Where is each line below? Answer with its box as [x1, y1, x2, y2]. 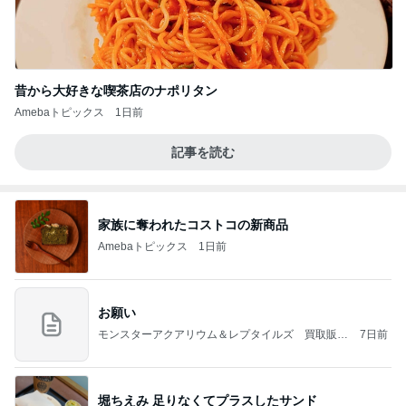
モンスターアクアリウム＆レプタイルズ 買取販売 [98, 328, 348, 342]
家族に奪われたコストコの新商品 [98, 217, 288, 233]
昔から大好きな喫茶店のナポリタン [14, 82, 217, 98]
